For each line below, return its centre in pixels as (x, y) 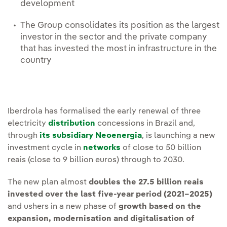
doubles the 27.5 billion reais (146, 183)
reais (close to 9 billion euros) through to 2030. (96, 160)
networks (102, 148)
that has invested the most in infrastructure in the (119, 49)
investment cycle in (45, 148)
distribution (72, 124)
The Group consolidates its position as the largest (120, 26)
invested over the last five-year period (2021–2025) (110, 195)
